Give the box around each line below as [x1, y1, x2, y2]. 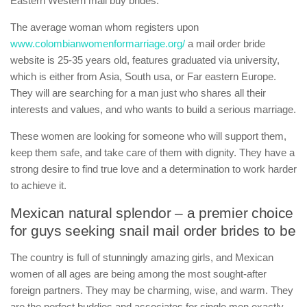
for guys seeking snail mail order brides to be [10, 223, 296, 238]
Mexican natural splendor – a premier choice [10, 205, 294, 221]
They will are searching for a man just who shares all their [10, 87, 266, 99]
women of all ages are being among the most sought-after [10, 268, 267, 280]
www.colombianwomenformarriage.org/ [10, 38, 185, 49]
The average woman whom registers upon [10, 21, 199, 33]
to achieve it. [10, 180, 66, 191]
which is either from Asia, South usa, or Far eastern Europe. [10, 71, 276, 82]
